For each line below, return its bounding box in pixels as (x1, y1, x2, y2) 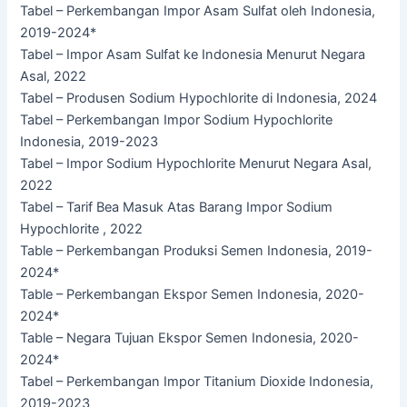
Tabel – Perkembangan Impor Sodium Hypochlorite (20, 112, 333, 129)
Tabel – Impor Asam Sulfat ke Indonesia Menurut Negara (20, 46, 366, 64)
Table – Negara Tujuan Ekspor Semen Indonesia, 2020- (20, 330, 360, 347)
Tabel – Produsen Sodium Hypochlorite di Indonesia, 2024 (20, 90, 378, 107)
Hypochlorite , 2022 (20, 221, 144, 238)
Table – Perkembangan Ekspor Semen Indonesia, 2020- (20, 286, 365, 303)
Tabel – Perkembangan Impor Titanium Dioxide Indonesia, (20, 373, 374, 391)
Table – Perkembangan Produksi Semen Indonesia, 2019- (20, 243, 373, 260)
